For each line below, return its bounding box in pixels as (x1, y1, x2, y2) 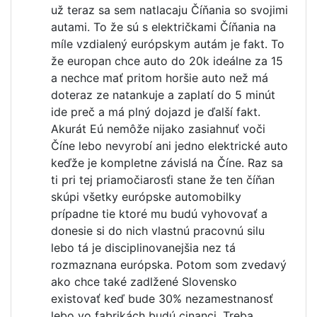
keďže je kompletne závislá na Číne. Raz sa (51, 156, 283, 170)
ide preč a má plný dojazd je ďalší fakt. (51, 105, 260, 119)
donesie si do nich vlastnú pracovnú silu (51, 224, 265, 238)
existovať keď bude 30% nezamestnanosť (51, 292, 273, 306)
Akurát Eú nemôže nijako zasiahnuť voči (51, 122, 265, 136)
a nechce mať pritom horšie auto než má (51, 71, 268, 85)
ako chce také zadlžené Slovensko (51, 275, 237, 289)
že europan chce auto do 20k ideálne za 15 (51, 54, 283, 68)
